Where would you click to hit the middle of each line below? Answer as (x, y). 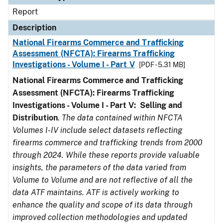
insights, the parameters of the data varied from (99, 167)
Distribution (35, 118)
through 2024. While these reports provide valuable (106, 155)
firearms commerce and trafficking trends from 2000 (107, 143)
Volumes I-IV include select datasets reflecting (98, 130)
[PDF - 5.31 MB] (162, 65)
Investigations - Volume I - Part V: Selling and (97, 105)
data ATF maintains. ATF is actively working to (96, 192)
